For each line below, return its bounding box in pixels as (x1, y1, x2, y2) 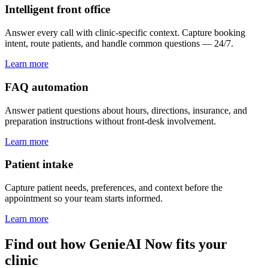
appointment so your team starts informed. (5, 193, 163, 203)
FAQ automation (5, 80, 89, 93)
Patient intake (5, 158, 73, 171)
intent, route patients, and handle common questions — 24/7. (5, 38, 233, 49)
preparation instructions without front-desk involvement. (5, 115, 216, 126)
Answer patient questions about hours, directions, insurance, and (5, 105, 247, 115)
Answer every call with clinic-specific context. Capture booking (5, 28, 245, 38)
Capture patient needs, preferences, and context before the (5, 182, 223, 193)
